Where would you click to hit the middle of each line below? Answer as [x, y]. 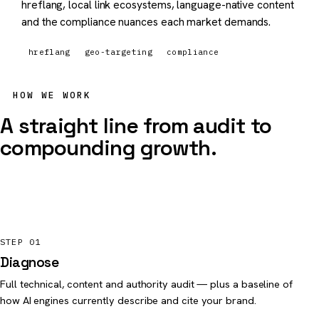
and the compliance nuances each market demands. [146, 21]
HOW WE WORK [52, 95]
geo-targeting [118, 52]
